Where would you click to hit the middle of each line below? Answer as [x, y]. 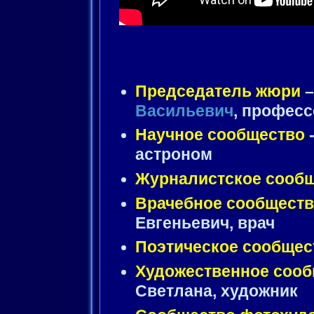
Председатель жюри [218, 91]
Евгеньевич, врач [205, 223]
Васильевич [184, 111]
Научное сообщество [222, 135]
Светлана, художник [217, 291]
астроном [174, 155]
